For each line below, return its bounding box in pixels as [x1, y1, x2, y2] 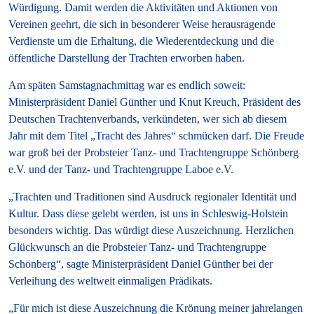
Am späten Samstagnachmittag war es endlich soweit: [8, 79, 245, 92]
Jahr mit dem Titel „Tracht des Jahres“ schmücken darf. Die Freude [8, 130, 304, 142]
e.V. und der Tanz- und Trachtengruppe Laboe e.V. [8, 163, 233, 176]
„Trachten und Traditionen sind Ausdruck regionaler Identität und [8, 191, 296, 203]
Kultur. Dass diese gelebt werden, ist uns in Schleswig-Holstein [8, 207, 288, 220]
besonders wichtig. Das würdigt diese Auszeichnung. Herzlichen [8, 224, 294, 237]
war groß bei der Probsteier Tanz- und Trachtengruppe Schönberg [8, 146, 299, 159]
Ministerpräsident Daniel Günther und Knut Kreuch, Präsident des [8, 96, 301, 109]
